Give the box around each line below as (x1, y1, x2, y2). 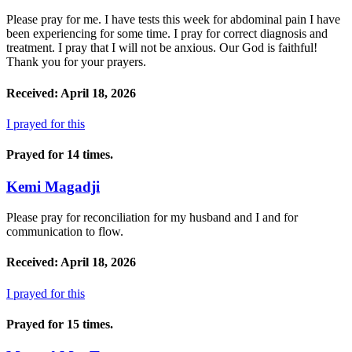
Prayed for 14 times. (6, 148, 113, 162)
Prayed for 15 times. (6, 317, 113, 331)
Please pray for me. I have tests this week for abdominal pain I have (6, 13, 340, 27)
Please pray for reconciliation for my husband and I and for (6, 211, 298, 225)
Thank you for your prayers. (6, 55, 146, 69)
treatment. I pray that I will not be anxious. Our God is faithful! (6, 41, 317, 55)
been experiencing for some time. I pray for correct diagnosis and (6, 27, 328, 41)
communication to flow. (6, 225, 123, 239)
